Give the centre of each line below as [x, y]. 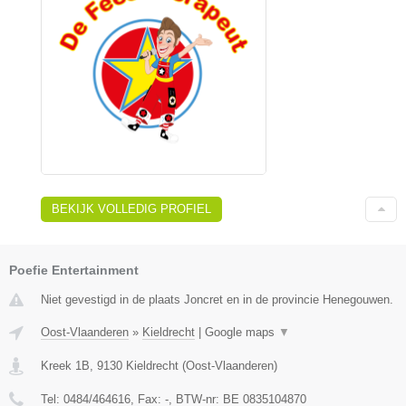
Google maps [242, 332]
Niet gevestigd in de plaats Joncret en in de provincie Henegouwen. [217, 299]
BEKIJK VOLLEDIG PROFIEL [131, 208]
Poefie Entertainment [74, 270]
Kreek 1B [65, 365]
